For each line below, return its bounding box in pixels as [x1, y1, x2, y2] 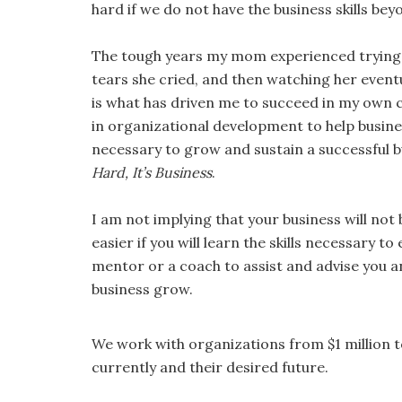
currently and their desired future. [92, 358, 328, 376]
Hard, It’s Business [92, 163, 212, 181]
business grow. [92, 280, 193, 298]
